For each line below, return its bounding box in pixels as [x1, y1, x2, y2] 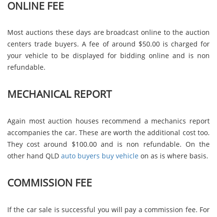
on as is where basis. [139, 151, 208, 160]
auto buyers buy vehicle [61, 151, 139, 160]
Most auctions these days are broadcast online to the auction [7, 27, 210, 37]
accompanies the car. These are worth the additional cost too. [7, 127, 210, 137]
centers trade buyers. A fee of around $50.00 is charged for [7, 39, 210, 48]
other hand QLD [7, 151, 61, 160]
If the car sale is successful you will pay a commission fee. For [7, 204, 210, 214]
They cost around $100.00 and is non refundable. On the [7, 139, 210, 149]
